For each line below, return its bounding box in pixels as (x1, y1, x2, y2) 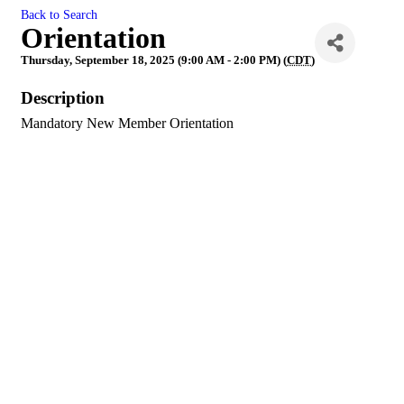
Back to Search (21, 7, 97, 22)
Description (21, 88, 105, 107)
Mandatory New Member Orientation (21, 115, 234, 131)
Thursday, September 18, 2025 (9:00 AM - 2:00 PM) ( (21, 53, 287, 67)
